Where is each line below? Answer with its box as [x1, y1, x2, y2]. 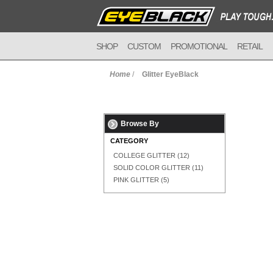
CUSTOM [127, 41, 161, 51]
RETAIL [237, 41, 263, 51]
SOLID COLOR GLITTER [113, 164, 190, 171]
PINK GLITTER [113, 176, 161, 183]
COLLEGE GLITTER [113, 152, 175, 159]
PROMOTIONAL [171, 41, 227, 51]
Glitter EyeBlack [142, 70, 199, 79]
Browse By [121, 119, 159, 128]
